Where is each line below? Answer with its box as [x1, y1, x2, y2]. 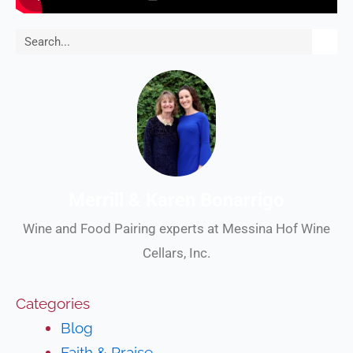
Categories [16, 295, 91, 313]
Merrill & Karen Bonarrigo [69, 188, 284, 211]
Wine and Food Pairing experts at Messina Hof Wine [23, 220, 330, 236]
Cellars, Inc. [143, 244, 210, 261]
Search [15, 32, 64, 50]
